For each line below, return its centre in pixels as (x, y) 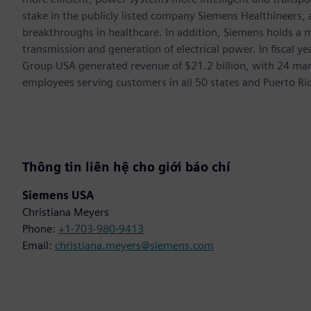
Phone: (40, 229)
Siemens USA (58, 196)
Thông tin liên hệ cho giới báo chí (126, 167)
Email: (39, 246)
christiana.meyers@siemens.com (134, 246)
